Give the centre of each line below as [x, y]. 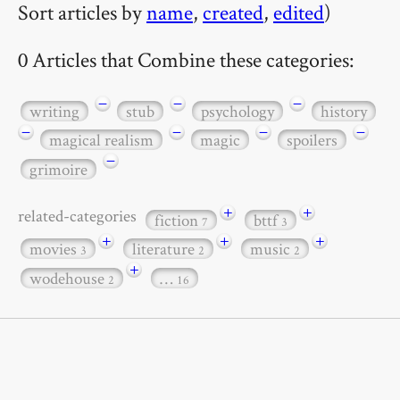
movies [55, 249]
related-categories [80, 215]
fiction [178, 220]
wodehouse [69, 278]
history [344, 111]
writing [54, 111]
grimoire [58, 169]
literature [165, 249]
